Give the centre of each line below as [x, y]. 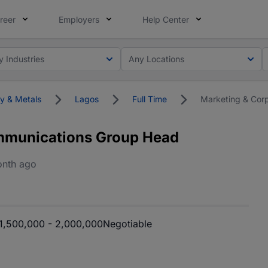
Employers [79, 19]
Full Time [150, 99]
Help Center [166, 19]
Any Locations [157, 59]
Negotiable [127, 224]
